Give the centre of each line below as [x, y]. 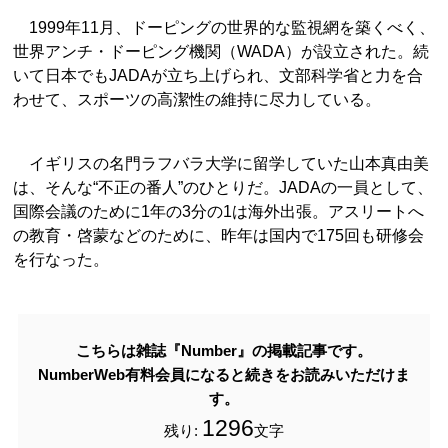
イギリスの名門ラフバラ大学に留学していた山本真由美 [221, 163]
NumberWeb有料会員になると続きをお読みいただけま [224, 374]
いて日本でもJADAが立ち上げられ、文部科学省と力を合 [218, 75]
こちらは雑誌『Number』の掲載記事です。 [224, 350]
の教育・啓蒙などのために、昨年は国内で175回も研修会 [218, 235]
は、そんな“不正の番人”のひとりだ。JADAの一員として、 [223, 187]
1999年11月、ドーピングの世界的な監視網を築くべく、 [224, 27]
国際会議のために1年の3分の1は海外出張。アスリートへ [218, 211]
